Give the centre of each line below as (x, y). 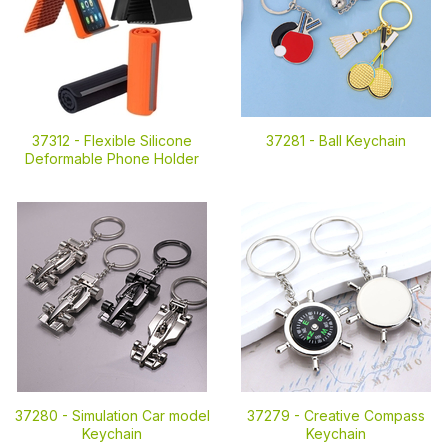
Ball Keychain (362, 140)
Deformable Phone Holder (112, 158)
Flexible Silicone (138, 140)
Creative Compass (364, 415)
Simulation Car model (140, 415)
